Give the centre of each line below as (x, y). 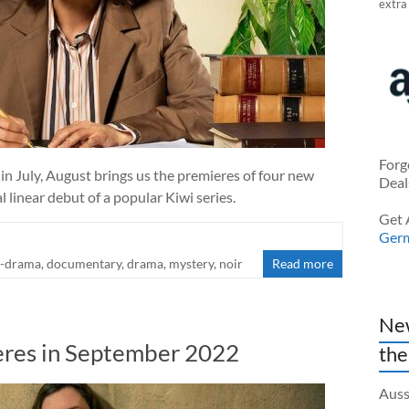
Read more (303, 263)
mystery (191, 263)
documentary (84, 263)
